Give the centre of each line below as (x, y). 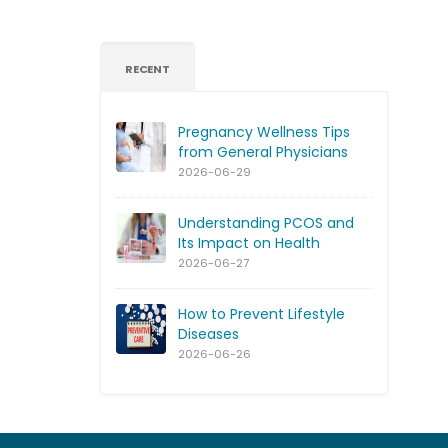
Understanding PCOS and (266, 222)
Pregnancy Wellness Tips (264, 131)
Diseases (208, 333)
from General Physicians (263, 151)
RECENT (147, 68)
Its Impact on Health (249, 242)
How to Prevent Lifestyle (261, 313)
